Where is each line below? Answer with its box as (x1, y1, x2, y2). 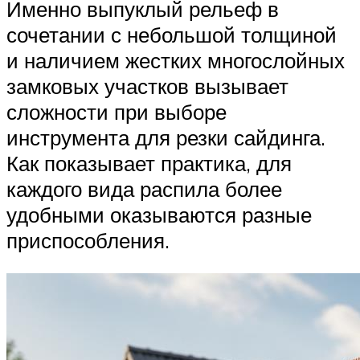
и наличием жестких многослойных (6, 47, 345, 73)
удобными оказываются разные (6, 201, 312, 227)
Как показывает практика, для (6, 149, 292, 176)
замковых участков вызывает (6, 72, 288, 99)
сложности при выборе (6, 98, 227, 125)
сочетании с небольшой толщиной (6, 21, 337, 47)
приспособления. (6, 227, 170, 253)
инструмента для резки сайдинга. (6, 124, 325, 150)
